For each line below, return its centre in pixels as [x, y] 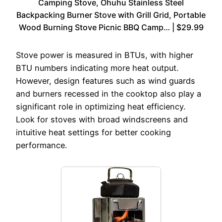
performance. [41, 145]
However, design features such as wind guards [106, 81]
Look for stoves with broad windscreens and [102, 119]
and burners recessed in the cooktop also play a [109, 93]
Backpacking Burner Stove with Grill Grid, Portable [111, 15]
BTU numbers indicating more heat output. [97, 68]
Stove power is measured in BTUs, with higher [105, 55]
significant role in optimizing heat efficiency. [101, 106]
